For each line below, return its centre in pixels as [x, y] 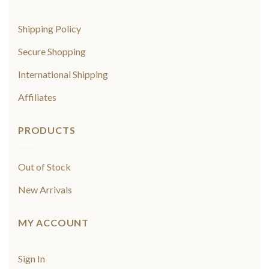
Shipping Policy [50, 29]
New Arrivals [45, 189]
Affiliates [37, 97]
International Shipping [63, 74]
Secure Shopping [52, 52]
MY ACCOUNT [53, 222]
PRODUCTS [47, 130]
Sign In [32, 259]
